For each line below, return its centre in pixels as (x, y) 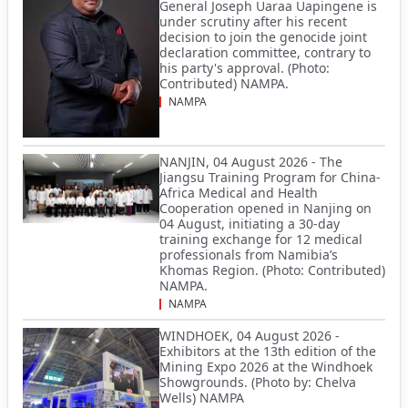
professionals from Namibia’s (249, 254)
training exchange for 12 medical (261, 239)
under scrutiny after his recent (253, 21)
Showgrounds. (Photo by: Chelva (258, 382)
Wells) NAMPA (202, 397)
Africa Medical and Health (239, 192)
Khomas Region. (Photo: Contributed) (272, 270)
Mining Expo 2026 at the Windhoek (266, 366)
